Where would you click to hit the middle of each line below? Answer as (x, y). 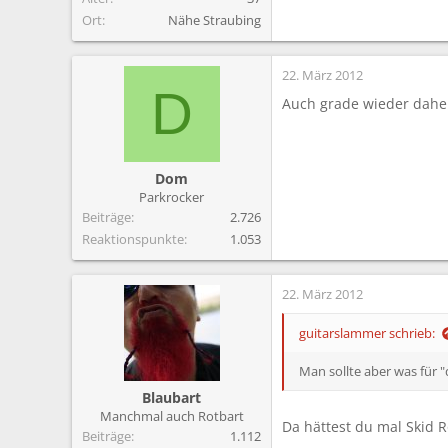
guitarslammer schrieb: (367, 333)
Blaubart (171, 398)
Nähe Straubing (214, 20)
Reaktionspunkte (133, 239)
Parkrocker (171, 197)
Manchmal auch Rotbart (171, 416)
